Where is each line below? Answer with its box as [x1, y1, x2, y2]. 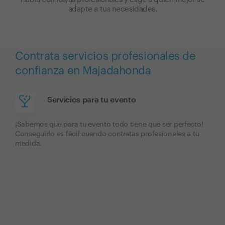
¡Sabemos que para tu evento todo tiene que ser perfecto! [15, 121, 203, 128]
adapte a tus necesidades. [68, 6, 157, 13]
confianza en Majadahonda [15, 65, 151, 76]
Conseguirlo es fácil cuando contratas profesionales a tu [15, 131, 199, 138]
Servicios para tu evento [47, 96, 136, 104]
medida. [15, 140, 42, 147]
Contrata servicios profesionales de [15, 51, 196, 62]
